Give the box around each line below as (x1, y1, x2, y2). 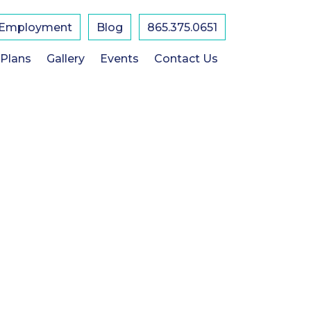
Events (99, 52, 139, 65)
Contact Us (153, 52, 218, 65)
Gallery (46, 52, 85, 65)
